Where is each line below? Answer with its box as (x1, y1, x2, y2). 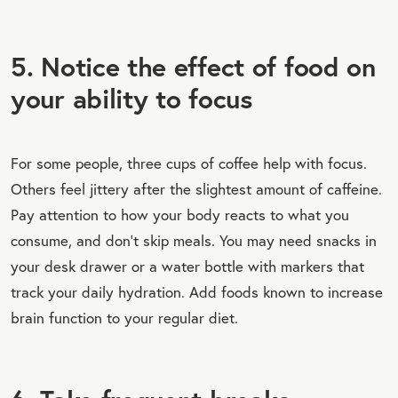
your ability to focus (11, 80, 252, 115)
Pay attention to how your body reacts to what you (11, 204, 349, 224)
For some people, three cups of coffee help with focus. (11, 153, 367, 172)
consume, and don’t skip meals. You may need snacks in (11, 230, 377, 250)
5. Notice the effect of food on (11, 48, 376, 84)
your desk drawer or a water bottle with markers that (11, 256, 364, 275)
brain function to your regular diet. (11, 307, 238, 327)
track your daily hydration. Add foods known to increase (11, 282, 383, 301)
